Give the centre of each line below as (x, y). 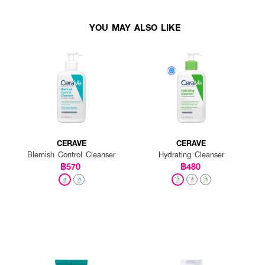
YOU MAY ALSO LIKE (135, 27)
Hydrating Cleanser (191, 154)
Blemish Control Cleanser (72, 154)
